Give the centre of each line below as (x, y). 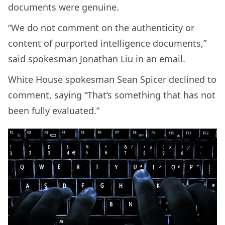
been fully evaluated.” (54, 110)
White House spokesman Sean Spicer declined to (112, 79)
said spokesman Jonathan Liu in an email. (97, 59)
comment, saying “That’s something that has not (112, 95)
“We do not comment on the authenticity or (101, 27)
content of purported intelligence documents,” (107, 43)
